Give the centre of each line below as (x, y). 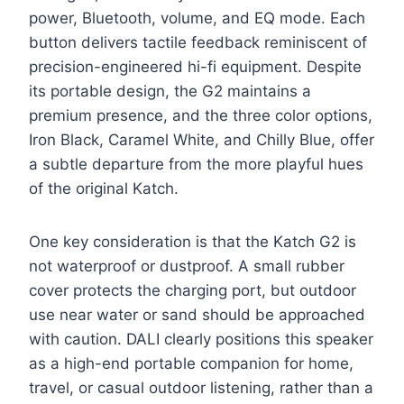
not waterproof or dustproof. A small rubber (187, 266)
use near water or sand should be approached (197, 315)
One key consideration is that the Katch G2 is (193, 242)
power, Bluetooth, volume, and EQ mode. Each (197, 18)
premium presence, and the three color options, (201, 116)
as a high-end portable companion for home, (191, 364)
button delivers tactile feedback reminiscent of (198, 43)
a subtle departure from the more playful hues (196, 165)
